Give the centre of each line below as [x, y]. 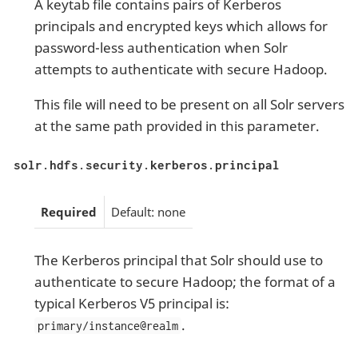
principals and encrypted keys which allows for [181, 26]
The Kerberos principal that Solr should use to [178, 260]
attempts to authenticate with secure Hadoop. [181, 69]
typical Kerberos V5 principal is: [131, 303]
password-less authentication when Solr [161, 47]
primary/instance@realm [107, 325]
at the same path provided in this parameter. [177, 125]
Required [69, 212]
